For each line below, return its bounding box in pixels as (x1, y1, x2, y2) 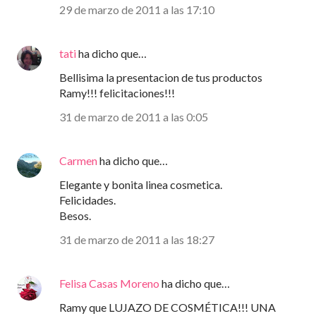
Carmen (59, 154, 97, 168)
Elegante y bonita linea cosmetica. (59, 178, 222, 192)
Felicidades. (59, 193, 116, 207)
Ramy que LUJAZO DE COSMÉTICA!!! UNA (59, 300, 276, 315)
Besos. (59, 209, 91, 223)
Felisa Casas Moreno (59, 276, 159, 291)
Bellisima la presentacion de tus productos (59, 71, 262, 85)
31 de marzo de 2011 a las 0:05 (59, 110, 208, 124)
